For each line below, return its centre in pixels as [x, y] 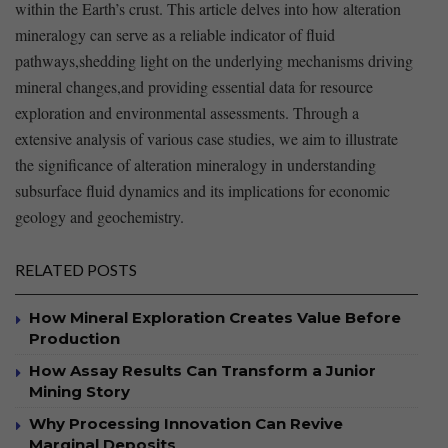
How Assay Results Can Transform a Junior [202, 370]
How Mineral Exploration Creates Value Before [215, 317]
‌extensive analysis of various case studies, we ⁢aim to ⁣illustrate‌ [206, 138]
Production [74, 338]
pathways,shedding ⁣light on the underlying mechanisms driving [214, 60]
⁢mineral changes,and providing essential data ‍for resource [194, 86]
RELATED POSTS [76, 269]
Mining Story [79, 391]
